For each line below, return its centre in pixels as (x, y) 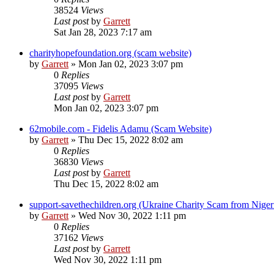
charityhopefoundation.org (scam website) (110, 53)
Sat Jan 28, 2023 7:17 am (103, 32)
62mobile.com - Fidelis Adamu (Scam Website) (120, 129)
